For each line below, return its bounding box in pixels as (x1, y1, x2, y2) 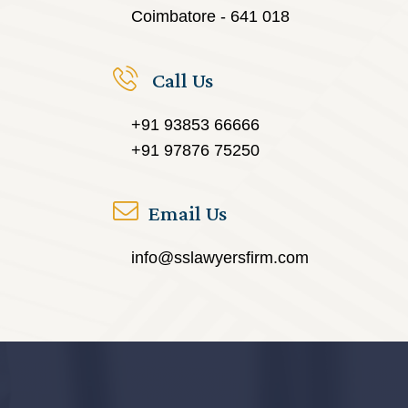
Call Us (148, 67, 213, 92)
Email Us (148, 200, 227, 225)
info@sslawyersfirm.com (131, 249, 309, 267)
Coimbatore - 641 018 (131, 7, 290, 25)
